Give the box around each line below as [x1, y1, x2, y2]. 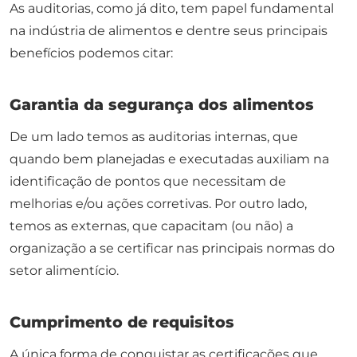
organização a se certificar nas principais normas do [10, 241, 335, 257]
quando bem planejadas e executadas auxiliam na [10, 151, 329, 167]
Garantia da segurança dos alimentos [10, 95, 314, 115]
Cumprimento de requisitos [10, 312, 234, 332]
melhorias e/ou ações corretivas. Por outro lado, [10, 196, 307, 212]
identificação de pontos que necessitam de [10, 174, 286, 190]
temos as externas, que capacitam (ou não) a [10, 218, 293, 234]
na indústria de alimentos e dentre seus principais [10, 23, 328, 39]
